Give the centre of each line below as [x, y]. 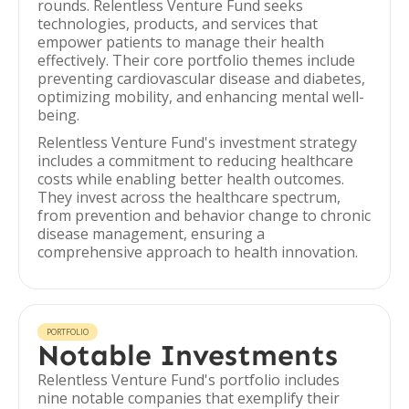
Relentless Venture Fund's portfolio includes [189, 380]
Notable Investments [188, 355]
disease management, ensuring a [151, 234]
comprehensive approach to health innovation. [198, 252]
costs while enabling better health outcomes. [191, 179]
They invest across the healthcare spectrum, [189, 197]
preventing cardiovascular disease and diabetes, [201, 79]
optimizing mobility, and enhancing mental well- [201, 97]
